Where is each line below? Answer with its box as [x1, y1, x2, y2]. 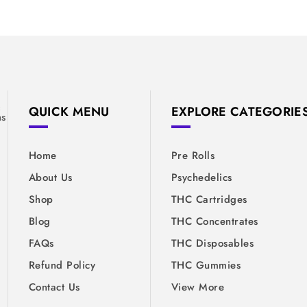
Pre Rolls [171, 148, 214, 164]
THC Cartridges [171, 192, 247, 208]
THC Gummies [171, 258, 241, 273]
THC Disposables [171, 236, 254, 251]
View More [171, 280, 224, 295]
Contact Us [28, 280, 80, 295]
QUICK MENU [28, 103, 110, 121]
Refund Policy [28, 258, 96, 273]
